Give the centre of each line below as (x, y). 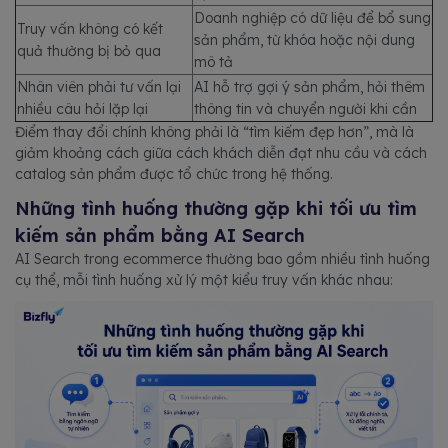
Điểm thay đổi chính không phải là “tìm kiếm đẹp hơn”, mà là (214, 131)
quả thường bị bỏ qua (89, 50)
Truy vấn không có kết (90, 28)
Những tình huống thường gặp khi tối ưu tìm (216, 208)
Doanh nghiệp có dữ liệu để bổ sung (312, 17)
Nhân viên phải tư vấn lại (99, 86)
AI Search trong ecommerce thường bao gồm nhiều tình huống (222, 258)
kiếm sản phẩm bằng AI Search (160, 235)
